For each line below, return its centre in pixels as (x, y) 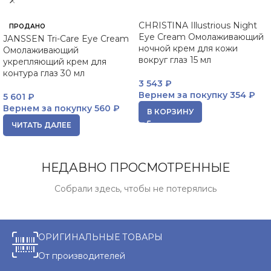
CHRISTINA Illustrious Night (198, 25)
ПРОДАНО (27, 26)
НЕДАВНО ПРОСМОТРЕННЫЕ (135, 168)
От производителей (82, 256)
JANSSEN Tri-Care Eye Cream (66, 39)
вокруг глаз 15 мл (175, 60)
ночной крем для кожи (188, 48)
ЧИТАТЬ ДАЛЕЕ (41, 125)
